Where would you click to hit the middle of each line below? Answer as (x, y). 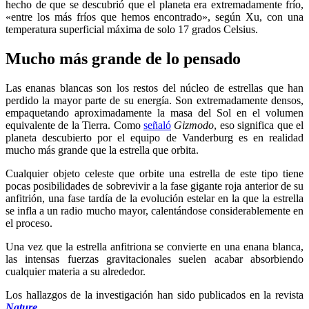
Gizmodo (194, 126)
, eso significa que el (259, 126)
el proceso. (29, 223)
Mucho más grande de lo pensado (123, 59)
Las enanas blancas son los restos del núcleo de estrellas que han (154, 88)
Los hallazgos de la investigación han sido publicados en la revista (154, 295)
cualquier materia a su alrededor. (76, 272)
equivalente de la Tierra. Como (74, 126)
